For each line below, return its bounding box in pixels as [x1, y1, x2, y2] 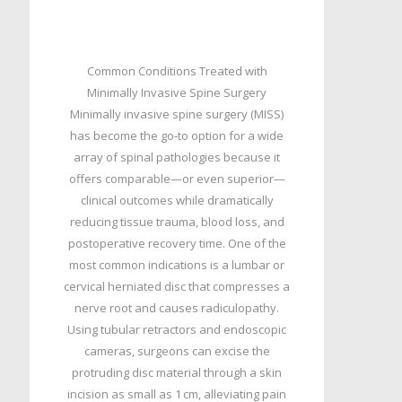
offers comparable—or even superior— [68, 170, 285, 187]
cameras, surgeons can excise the [83, 343, 270, 359]
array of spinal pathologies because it [74, 149, 281, 165]
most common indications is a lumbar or [69, 257, 285, 273]
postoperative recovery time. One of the [67, 235, 286, 251]
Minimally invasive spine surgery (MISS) [70, 106, 284, 122]
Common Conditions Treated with [86, 63, 267, 79]
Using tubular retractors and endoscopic [67, 321, 287, 337]
